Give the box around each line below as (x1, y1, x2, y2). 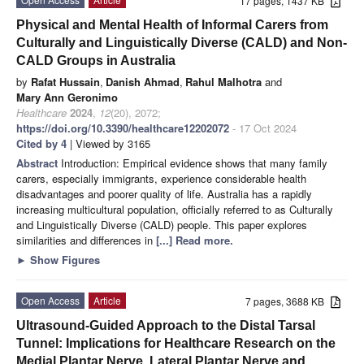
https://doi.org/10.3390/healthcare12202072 (16, 119, 229, 136)
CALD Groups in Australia (16, 53, 175, 67)
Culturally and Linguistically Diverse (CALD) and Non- (16, 35, 347, 50)
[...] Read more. (156, 232, 233, 248)
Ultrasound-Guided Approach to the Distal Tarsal (16, 318, 315, 332)
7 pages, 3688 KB (245, 293, 331, 308)
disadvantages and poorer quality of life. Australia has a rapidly (16, 185, 312, 201)
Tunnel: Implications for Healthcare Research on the (16, 336, 336, 350)
